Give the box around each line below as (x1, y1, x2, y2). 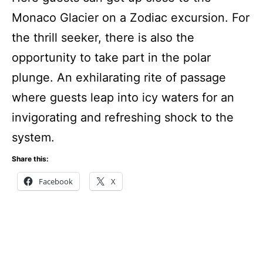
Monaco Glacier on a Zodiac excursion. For (12, 11, 249, 25)
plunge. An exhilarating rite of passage (12, 70, 226, 85)
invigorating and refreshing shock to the (12, 110, 234, 125)
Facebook (39, 176, 73, 187)
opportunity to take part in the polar (12, 50, 211, 65)
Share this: (12, 154, 49, 164)
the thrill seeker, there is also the (12, 31, 194, 45)
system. (12, 130, 55, 145)
